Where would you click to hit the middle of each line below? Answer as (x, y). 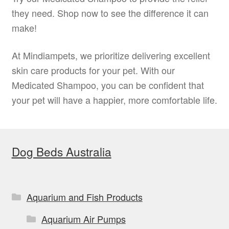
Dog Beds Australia (61, 151)
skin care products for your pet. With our (93, 70)
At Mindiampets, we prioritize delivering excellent (111, 55)
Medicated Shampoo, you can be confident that (108, 85)
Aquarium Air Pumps (83, 219)
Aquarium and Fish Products (84, 197)
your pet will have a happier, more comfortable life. (114, 100)
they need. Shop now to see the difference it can (110, 13)
